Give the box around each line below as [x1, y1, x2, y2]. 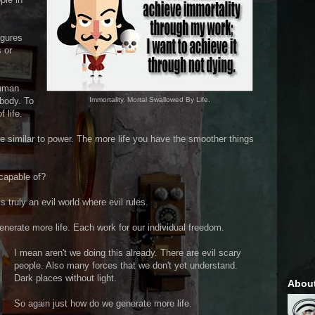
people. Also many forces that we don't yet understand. [14, 259, 238, 271]
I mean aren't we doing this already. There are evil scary [14, 247, 241, 258]
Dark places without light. [14, 272, 117, 283]
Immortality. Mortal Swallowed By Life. [89, 95, 210, 103]
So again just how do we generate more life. [14, 297, 192, 309]
